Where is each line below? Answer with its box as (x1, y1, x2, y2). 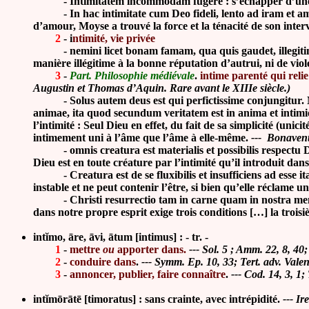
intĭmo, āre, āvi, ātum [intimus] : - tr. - (33, 231, 208, 243)
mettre (70, 243, 103, 255)
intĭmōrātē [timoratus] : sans (33, 293, 165, 305)
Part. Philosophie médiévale (70, 70, 195, 81)
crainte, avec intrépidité (168, 293, 277, 305)
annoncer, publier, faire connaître (70, 268, 226, 280)
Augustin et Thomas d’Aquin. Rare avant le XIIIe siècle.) (33, 82, 293, 94)
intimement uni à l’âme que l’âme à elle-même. (33, 132, 248, 143)
